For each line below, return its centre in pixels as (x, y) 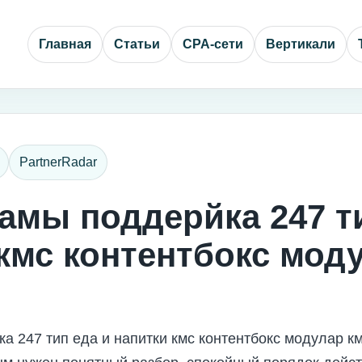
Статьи (137, 44)
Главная (65, 44)
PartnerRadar (58, 162)
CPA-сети (213, 44)
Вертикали (301, 44)
